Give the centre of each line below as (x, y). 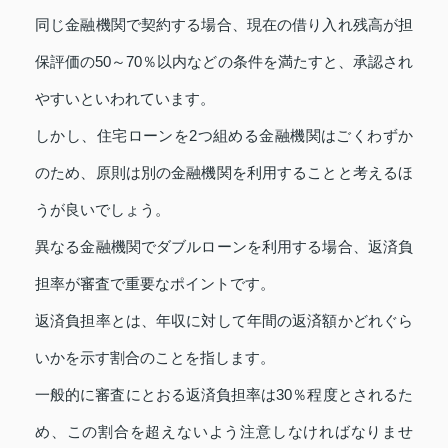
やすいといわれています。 (125, 99)
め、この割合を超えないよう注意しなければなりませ (224, 432)
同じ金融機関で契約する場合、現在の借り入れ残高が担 (224, 25)
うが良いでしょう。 (102, 210)
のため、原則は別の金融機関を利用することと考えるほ (224, 173)
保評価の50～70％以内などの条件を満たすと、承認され (224, 62)
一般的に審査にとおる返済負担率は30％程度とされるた (224, 395)
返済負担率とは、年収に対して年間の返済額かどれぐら (224, 321)
